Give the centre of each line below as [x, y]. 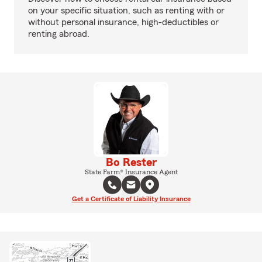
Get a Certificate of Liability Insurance [131, 199]
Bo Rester [131, 163]
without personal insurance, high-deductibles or [123, 22]
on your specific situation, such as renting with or [126, 11]
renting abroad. [59, 34]
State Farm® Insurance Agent [131, 172]
